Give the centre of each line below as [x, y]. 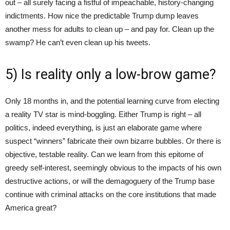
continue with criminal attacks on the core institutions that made [111, 195]
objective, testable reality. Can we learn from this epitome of [104, 155]
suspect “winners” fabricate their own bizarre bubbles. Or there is [113, 141]
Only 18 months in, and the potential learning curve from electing [112, 101]
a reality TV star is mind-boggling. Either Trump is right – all [103, 114]
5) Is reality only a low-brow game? [111, 75]
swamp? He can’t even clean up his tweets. [78, 43]
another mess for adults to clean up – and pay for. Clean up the [110, 29]
